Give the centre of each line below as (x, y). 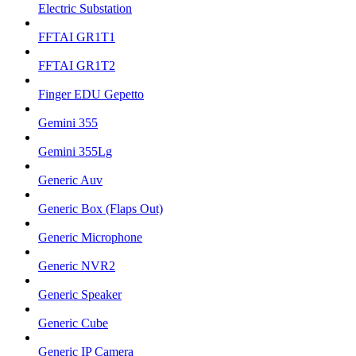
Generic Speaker (80, 295)
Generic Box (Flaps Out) (101, 209)
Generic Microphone (90, 238)
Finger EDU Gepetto (91, 95)
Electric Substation (85, 9)
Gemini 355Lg (75, 152)
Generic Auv (70, 180)
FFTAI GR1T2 (77, 66)
